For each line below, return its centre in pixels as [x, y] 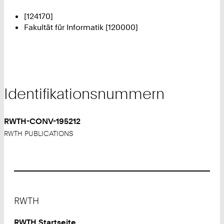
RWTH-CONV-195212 [42, 121]
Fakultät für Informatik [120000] [81, 27]
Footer [26, 193]
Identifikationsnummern [84, 94]
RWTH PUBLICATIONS [38, 134]
